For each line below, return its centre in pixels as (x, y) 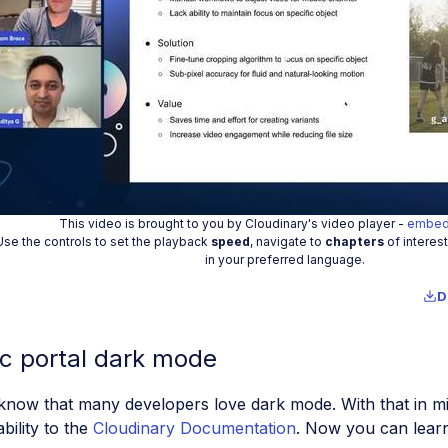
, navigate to (287, 242)
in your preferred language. (284, 260)
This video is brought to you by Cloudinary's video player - (233, 224)
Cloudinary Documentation (194, 428)
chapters (354, 242)
